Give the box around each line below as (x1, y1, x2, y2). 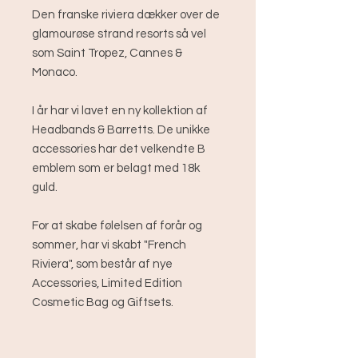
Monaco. (32, 66, 78, 79)
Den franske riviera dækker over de (32, 9, 220, 22)
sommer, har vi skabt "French (32, 239, 186, 252)
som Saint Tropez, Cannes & (32, 47, 182, 60)
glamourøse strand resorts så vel (32, 28, 206, 41)
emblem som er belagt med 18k (32, 162, 200, 175)
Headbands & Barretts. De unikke (32, 124, 210, 137)
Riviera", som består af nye (32, 258, 173, 271)
